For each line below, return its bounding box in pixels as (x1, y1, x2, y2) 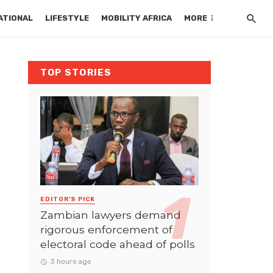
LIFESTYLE (45, 13, 90, 23)
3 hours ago (49, 257, 91, 266)
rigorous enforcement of (40, 222, 172, 236)
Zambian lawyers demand (40, 208, 181, 221)
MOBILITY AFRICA (101, 13, 172, 23)
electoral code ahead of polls (40, 237, 195, 250)
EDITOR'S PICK (40, 196, 95, 204)
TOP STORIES (40, 67, 112, 78)
